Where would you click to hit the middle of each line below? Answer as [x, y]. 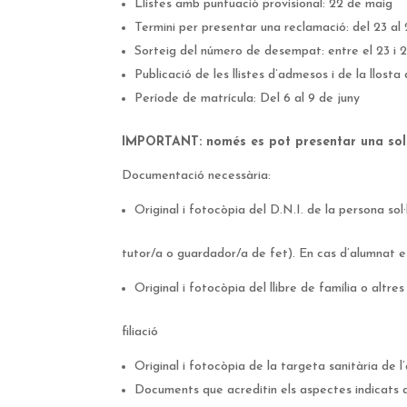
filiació [140, 333]
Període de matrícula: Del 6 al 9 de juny [248, 99]
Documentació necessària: [197, 176]
